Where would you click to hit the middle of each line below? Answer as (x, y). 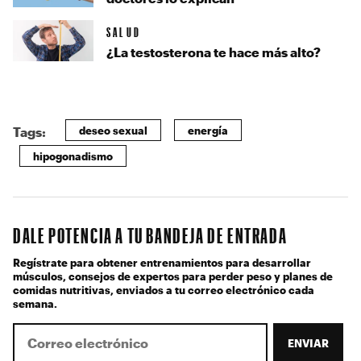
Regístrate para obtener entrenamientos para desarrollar (162, 262)
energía (208, 130)
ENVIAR (308, 343)
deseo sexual (113, 130)
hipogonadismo (73, 156)
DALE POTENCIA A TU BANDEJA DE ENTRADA (150, 235)
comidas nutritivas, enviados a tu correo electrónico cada (164, 289)
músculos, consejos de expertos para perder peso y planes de (173, 276)
